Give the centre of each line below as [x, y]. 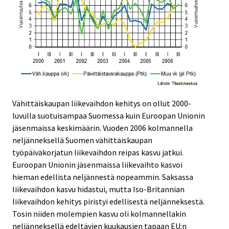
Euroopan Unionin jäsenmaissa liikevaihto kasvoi [97, 164]
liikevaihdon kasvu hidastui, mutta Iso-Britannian [98, 189]
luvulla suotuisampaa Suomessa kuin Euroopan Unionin [109, 115]
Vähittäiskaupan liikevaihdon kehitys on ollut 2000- [102, 103]
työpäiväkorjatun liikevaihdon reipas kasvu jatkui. [98, 152]
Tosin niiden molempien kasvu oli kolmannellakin [99, 213]
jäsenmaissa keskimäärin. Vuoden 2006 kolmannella [102, 128]
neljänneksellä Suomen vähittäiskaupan [82, 140]
